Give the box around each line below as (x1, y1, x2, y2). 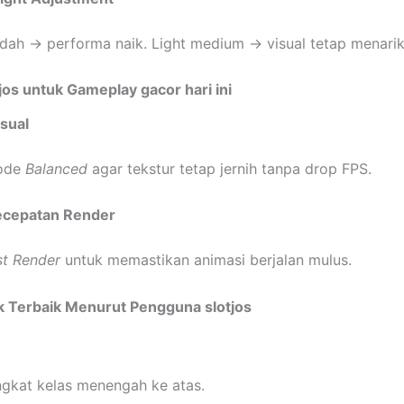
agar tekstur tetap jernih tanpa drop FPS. (87, 159, 372, 178)
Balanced (25, 159, 87, 178)
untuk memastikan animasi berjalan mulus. (60, 251, 352, 270)
